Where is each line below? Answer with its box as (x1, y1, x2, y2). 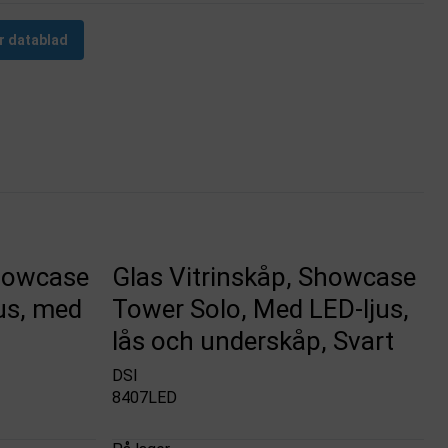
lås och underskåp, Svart (112, 326, 395, 357)
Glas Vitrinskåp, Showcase (112, 262, 417, 293)
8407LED (112, 387, 178, 407)
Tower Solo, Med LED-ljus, (112, 294, 410, 325)
